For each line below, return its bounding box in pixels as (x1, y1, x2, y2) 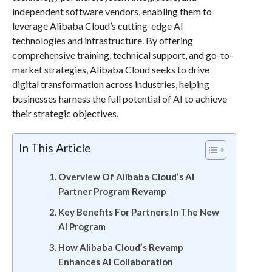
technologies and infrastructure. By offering (12, 35, 193, 46)
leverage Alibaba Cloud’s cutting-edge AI (12, 20, 183, 32)
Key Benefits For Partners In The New (58, 206, 219, 217)
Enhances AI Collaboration (58, 256, 173, 267)
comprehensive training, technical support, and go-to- (12, 49, 233, 61)
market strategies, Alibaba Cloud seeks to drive (12, 64, 209, 75)
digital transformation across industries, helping (12, 78, 209, 90)
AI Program (58, 221, 106, 232)
